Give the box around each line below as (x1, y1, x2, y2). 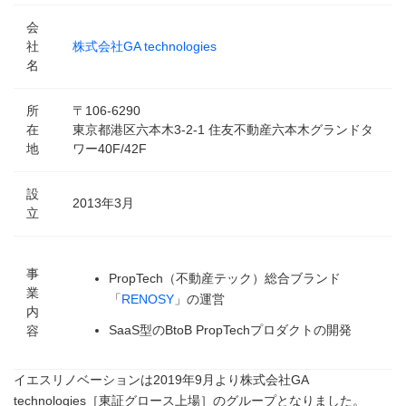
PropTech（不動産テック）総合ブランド (109, 270, 341, 285)
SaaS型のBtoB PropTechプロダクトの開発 (109, 322, 352, 337)
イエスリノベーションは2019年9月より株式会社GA (14, 372, 308, 387)
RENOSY (121, 291, 174, 306)
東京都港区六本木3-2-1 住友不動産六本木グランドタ (72, 121, 373, 137)
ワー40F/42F (72, 140, 147, 156)
